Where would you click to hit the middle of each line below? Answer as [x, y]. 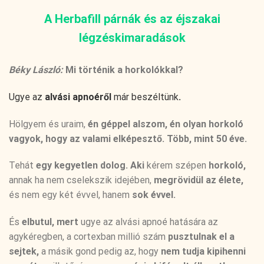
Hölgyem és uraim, [47, 124]
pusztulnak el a [201, 237]
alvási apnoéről [78, 97]
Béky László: [36, 70]
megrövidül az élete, [199, 180]
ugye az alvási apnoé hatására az [149, 222]
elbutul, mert [51, 222]
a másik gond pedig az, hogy [100, 252]
